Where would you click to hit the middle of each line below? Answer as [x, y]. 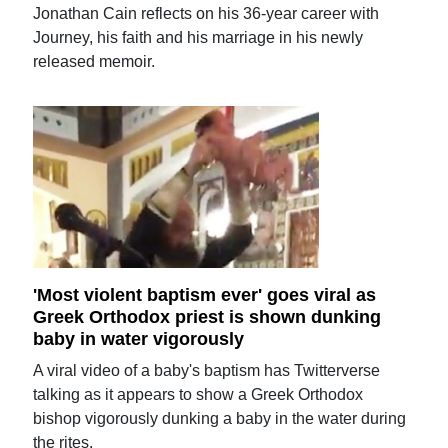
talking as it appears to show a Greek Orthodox [198, 394]
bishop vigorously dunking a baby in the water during [220, 418]
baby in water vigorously [139, 338]
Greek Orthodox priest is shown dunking [207, 316]
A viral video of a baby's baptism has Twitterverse [207, 370]
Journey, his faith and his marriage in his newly [198, 38]
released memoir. [94, 62]
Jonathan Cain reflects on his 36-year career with [206, 14]
